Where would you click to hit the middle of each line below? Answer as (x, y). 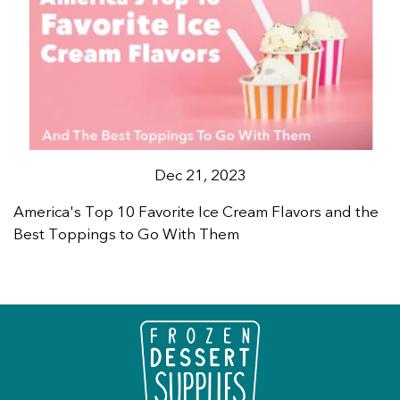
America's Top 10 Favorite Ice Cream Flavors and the (196, 212)
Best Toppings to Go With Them (126, 234)
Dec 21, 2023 (200, 175)
